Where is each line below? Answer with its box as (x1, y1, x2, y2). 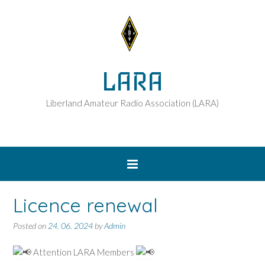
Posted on (13, 221, 48, 231)
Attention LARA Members (31, 246, 136, 257)
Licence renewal (13, 193, 158, 217)
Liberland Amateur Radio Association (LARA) (46, 98, 219, 108)
